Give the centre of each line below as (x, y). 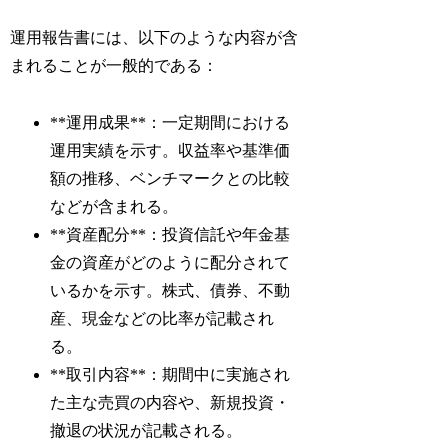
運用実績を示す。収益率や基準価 (170, 151)
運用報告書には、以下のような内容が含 (154, 38)
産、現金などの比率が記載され (162, 319)
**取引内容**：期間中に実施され (170, 375)
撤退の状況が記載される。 (146, 431)
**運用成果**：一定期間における (170, 123)
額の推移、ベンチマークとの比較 (170, 179)
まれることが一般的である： (114, 66)
